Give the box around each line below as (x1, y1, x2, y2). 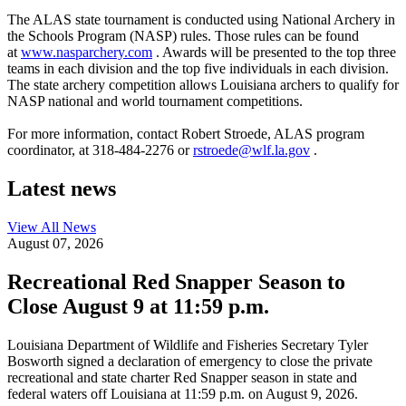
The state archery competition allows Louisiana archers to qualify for (7, 77, 399, 93)
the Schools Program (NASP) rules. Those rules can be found (7, 28, 359, 44)
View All (7, 219, 63, 236)
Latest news (7, 177, 116, 201)
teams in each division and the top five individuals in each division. (7, 61, 389, 77)
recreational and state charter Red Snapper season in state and (7, 369, 357, 385)
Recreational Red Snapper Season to (7, 270, 345, 295)
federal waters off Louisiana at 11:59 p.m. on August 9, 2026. (7, 385, 358, 401)
